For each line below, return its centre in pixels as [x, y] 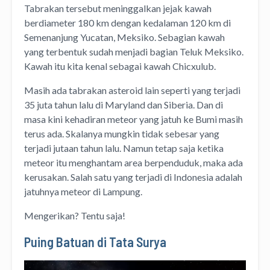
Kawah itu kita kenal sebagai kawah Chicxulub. [121, 66]
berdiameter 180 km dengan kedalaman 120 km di [127, 23]
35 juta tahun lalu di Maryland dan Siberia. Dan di [124, 105]
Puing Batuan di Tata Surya [95, 242]
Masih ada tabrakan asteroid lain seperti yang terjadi [132, 90]
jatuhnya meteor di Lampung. [84, 192]
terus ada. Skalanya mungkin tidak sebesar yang [122, 134]
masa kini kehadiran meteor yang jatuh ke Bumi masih [133, 119]
